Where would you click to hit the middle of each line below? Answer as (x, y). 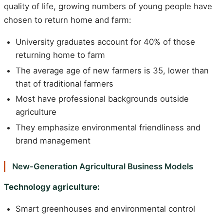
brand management (53, 141)
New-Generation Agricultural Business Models (102, 167)
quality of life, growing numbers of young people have (108, 7)
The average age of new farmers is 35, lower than (112, 70)
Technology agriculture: (52, 187)
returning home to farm (60, 55)
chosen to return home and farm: (68, 20)
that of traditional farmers (64, 83)
